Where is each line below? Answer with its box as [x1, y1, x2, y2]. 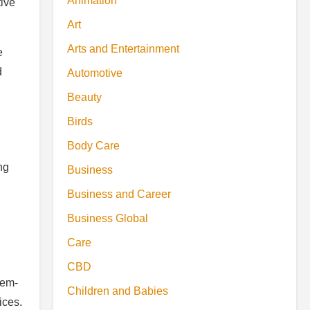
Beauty [67, 91, 102, 103]
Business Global [67, 212, 148, 224]
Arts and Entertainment [67, 43, 179, 55]
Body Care [67, 140, 120, 152]
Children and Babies [67, 285, 168, 297]
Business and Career [67, 188, 171, 200]
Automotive [67, 67, 122, 79]
